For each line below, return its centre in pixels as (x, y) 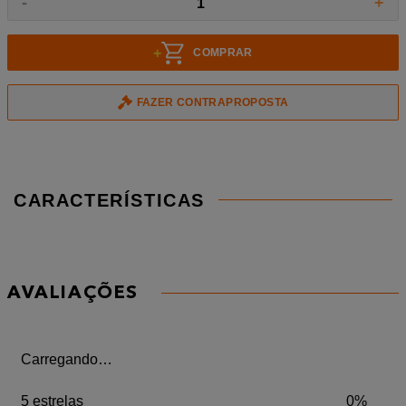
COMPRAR (223, 52)
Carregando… (67, 360)
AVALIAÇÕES (73, 294)
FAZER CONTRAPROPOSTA (213, 102)
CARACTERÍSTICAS (109, 201)
